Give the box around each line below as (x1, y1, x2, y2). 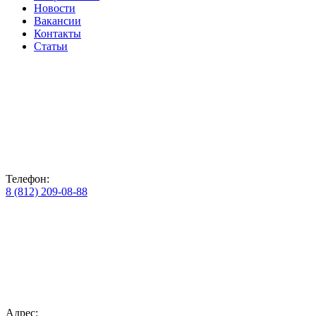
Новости (34, 2, 75, 15)
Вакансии (34, 15, 81, 28)
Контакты (34, 28, 81, 40)
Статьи (34, 40, 68, 53)
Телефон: (6, 173, 49, 186)
